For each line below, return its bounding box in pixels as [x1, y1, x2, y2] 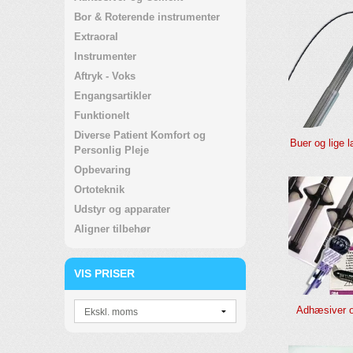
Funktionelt [74, 110, 129, 121]
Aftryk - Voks [74, 70, 136, 82]
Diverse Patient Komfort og [74, 129, 206, 141]
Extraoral [74, 31, 118, 43]
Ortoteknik [74, 184, 124, 195]
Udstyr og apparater [74, 203, 170, 215]
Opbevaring [74, 164, 131, 176]
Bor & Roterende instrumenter [74, 11, 220, 23]
